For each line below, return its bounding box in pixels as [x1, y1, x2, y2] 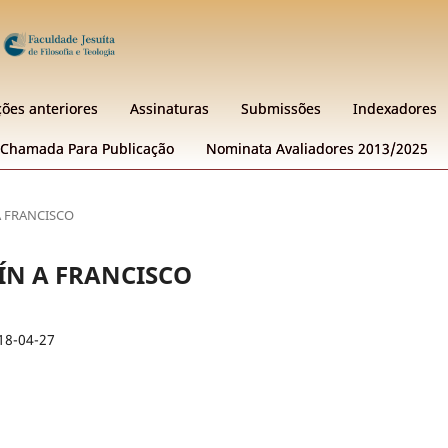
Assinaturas [130, 98, 209, 118]
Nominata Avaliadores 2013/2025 [206, 138, 428, 158]
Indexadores [353, 98, 437, 118]
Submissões [241, 98, 321, 118]
